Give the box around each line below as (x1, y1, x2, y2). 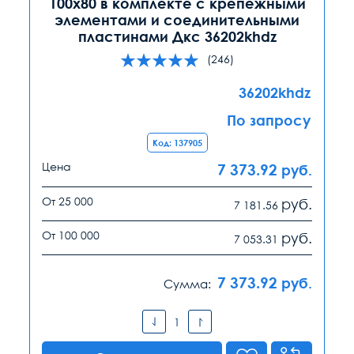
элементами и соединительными (55, 11, 299, 29)
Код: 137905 (152, 137, 202, 149)
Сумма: (164, 277, 211, 292)
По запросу (227, 111, 311, 130)
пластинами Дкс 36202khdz (77, 28, 277, 46)
